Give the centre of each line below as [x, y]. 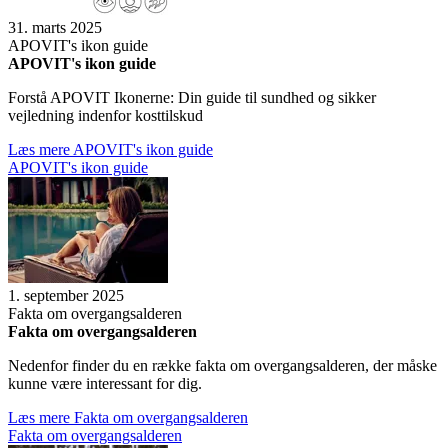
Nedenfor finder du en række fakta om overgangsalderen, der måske [222, 366]
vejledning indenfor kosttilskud [105, 116]
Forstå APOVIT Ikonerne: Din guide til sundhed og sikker [192, 98]
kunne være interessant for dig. [105, 384]
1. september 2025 [66, 296]
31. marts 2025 [55, 28]
